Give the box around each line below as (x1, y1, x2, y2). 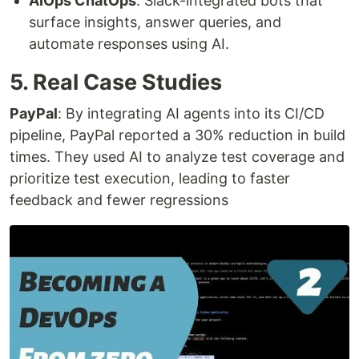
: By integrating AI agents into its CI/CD (58, 104, 325, 122)
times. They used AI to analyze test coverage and (10, 147, 345, 165)
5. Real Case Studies (10, 68, 222, 95)
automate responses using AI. (29, 34, 229, 52)
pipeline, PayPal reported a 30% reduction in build (10, 126, 345, 143)
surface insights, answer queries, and (29, 13, 281, 30)
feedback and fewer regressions (10, 191, 228, 208)
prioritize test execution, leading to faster (10, 169, 290, 187)
